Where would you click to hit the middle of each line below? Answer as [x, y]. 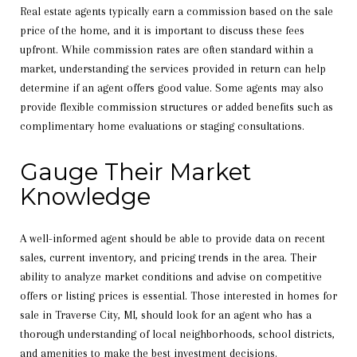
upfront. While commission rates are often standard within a [167, 49]
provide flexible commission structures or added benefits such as [177, 106]
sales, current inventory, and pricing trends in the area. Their [168, 257]
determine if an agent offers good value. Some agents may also [172, 87]
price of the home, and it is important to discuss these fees [162, 30]
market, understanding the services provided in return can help [173, 68]
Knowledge [85, 196]
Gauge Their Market [135, 171]
